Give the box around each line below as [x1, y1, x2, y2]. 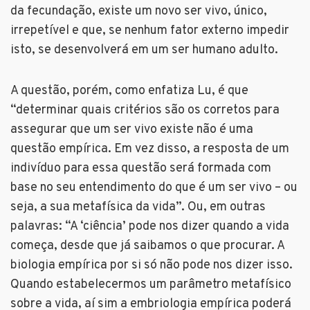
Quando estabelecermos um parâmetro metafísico [10, 277, 291, 293]
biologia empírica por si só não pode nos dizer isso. [10, 257, 293, 274]
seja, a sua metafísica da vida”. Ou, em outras [10, 199, 266, 216]
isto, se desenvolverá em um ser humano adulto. [10, 42, 278, 59]
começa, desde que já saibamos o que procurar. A [10, 238, 284, 255]
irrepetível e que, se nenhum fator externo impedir [10, 23, 289, 39]
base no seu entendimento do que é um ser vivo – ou [10, 180, 298, 197]
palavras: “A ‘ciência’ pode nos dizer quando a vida [10, 219, 289, 235]
